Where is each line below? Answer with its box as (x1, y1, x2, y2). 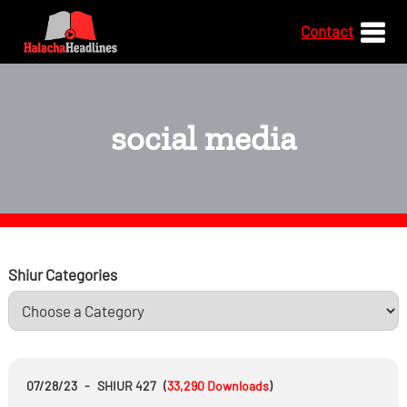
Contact (301, 22, 354, 40)
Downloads (206, 378, 269, 393)
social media (111, 116, 296, 158)
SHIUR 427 (96, 378, 156, 393)
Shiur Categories (7, 265, 117, 283)
